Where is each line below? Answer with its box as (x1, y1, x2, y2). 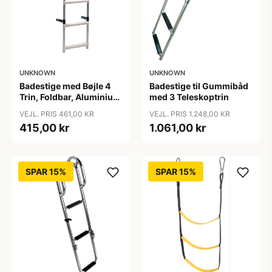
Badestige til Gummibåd (149, 81, 248, 91)
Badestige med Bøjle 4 (19, 81, 110, 91)
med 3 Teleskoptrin (149, 92, 229, 102)
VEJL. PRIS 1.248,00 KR (149, 109, 230, 118)
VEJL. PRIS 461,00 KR (19, 109, 94, 118)
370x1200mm (19, 103, 80, 113)
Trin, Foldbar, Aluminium (19, 92, 121, 102)
